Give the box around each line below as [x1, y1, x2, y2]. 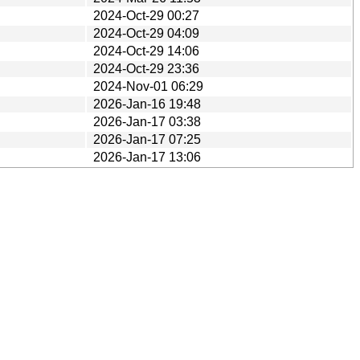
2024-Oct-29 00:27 [93, 8, 199, 22]
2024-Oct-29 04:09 [93, 26, 199, 40]
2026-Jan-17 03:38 [93, 114, 201, 129]
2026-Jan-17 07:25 [93, 132, 201, 146]
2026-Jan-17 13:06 [93, 149, 201, 164]
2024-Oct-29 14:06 [93, 43, 199, 58]
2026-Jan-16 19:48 [93, 96, 201, 111]
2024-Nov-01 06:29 [93, 79, 203, 93]
